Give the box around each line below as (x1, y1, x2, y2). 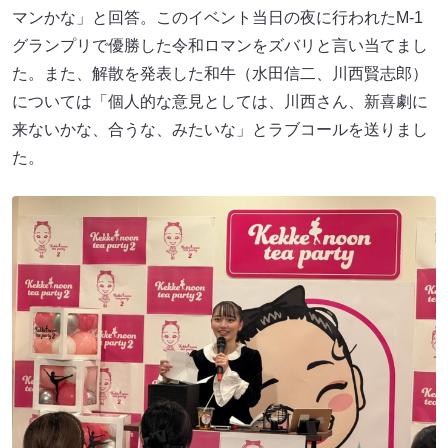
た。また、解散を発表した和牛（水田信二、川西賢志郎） (12, 65, 428, 83)
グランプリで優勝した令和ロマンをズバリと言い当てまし (12, 37, 428, 55)
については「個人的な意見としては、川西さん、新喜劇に (12, 93, 428, 111)
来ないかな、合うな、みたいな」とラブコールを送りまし (12, 121, 428, 139)
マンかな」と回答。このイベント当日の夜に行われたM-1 (12, 9, 423, 27)
